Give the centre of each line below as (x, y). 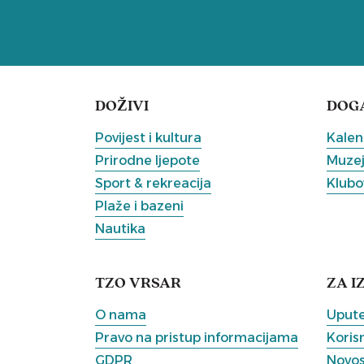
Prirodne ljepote (147, 160)
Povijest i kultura (148, 137)
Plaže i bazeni (139, 206)
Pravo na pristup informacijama (197, 337)
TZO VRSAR (138, 284)
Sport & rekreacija (153, 183)
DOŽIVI (122, 106)
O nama (121, 314)
